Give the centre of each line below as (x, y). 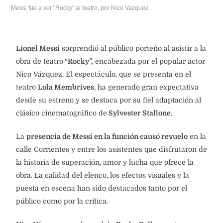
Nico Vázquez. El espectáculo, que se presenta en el (104, 74)
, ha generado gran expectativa (146, 87)
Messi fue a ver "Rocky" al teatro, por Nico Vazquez (80, 8)
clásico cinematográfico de (61, 113)
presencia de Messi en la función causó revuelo (107, 137)
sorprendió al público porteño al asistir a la (133, 49)
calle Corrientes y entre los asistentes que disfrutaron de (111, 150)
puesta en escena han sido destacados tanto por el (102, 188)
